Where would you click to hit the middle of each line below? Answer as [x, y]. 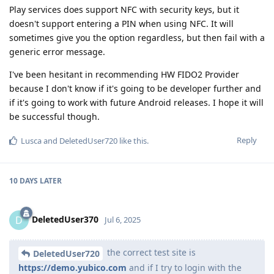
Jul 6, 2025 [123, 219]
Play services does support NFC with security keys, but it [124, 9]
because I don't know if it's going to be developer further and [135, 88]
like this [132, 140]
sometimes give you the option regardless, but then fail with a [137, 37]
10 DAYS [24, 180]
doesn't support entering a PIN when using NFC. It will [121, 23]
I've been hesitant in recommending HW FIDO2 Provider [124, 74]
